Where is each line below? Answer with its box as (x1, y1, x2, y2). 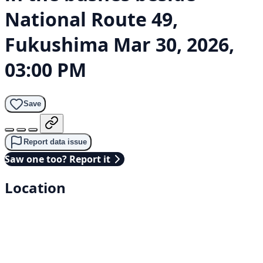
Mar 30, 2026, (113, 32, 234, 58)
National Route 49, (5, 6, 178, 32)
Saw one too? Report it (5, 152, 110, 166)
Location (5, 177, 66, 197)
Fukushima (5, 32, 109, 58)
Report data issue (23, 137, 87, 147)
